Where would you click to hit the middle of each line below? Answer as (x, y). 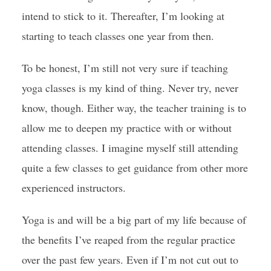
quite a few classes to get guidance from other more (135, 168)
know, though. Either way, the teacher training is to (134, 108)
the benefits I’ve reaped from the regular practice (128, 240)
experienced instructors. (73, 188)
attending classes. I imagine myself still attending (130, 148)
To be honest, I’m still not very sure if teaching (125, 68)
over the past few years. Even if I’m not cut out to (130, 260)
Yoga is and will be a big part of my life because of (134, 220)
